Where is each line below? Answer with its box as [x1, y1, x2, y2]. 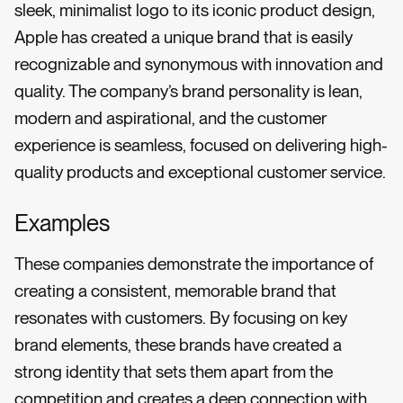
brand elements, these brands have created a [14, 334, 342, 355]
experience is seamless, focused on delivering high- [14, 135, 388, 157]
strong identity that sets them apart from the [14, 361, 333, 382]
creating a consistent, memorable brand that [14, 280, 336, 301]
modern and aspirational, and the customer [14, 108, 327, 130]
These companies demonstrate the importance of [14, 253, 373, 274]
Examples [14, 208, 110, 237]
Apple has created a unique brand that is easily [14, 27, 353, 49]
